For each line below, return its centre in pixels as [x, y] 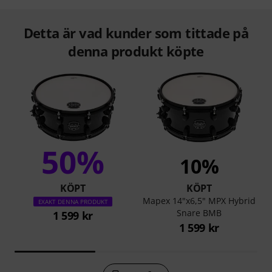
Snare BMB [199, 212]
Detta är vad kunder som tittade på [136, 32]
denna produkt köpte [136, 51]
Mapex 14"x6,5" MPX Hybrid [199, 200]
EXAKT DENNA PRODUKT [73, 201]
